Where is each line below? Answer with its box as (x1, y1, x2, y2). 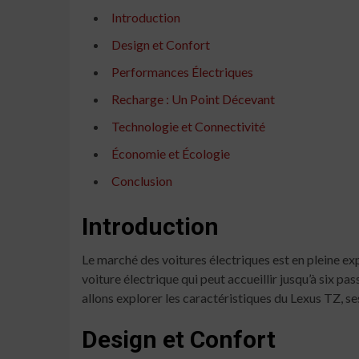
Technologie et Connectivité (111, 118, 265, 134)
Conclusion (111, 172, 172, 188)
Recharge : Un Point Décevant (111, 91, 275, 107)
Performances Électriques (111, 63, 253, 79)
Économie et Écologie (111, 145, 230, 161)
